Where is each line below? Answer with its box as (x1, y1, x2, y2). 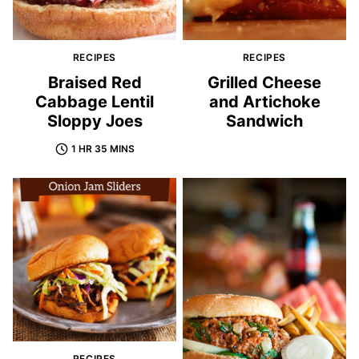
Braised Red (47, 73, 142, 93)
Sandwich (226, 111, 303, 131)
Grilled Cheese (208, 73, 321, 93)
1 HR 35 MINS (71, 143, 135, 155)
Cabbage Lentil (35, 92, 154, 112)
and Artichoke (208, 92, 321, 112)
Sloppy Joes (46, 111, 143, 131)
